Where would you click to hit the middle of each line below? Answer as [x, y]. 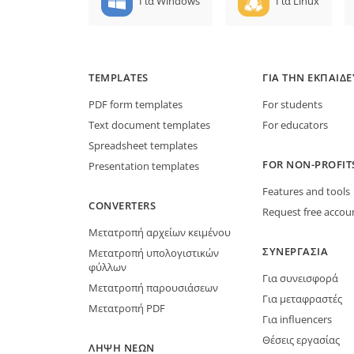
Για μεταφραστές [302, 298]
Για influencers [297, 319]
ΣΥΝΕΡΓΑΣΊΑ [296, 251]
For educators [295, 124]
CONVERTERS [122, 205]
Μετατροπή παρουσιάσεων [153, 287]
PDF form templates [136, 104]
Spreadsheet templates [143, 145]
